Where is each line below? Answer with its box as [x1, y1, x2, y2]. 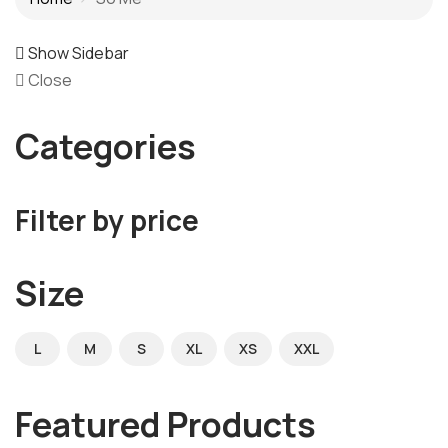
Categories [15, 122, 196, 169]
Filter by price [15, 200, 199, 239]
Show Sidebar [25, 41, 129, 64]
